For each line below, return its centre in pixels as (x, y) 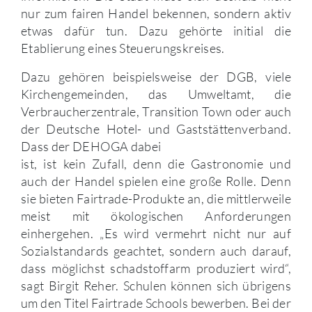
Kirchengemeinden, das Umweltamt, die (156, 94)
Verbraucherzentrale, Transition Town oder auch (156, 112)
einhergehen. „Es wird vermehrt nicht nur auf (156, 234)
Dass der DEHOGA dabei (91, 147)
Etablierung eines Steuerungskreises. (123, 48)
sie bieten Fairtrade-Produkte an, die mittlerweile (156, 199)
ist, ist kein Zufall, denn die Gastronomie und (156, 164)
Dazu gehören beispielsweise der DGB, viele (156, 77)
